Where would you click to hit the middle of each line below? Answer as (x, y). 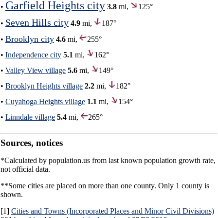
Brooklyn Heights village (44, 86)
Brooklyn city (30, 39)
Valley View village (36, 70)
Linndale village (30, 117)
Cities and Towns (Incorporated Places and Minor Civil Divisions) (113, 211)
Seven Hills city (37, 22)
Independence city (33, 54)
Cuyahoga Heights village (45, 101)
